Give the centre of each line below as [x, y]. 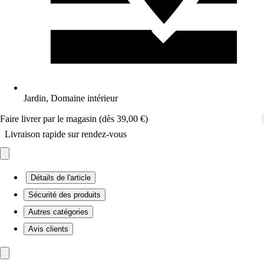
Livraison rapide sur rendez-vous [66, 134]
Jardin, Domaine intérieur [71, 98]
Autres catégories [58, 212]
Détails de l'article [61, 178]
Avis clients [48, 229]
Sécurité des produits [65, 195]
